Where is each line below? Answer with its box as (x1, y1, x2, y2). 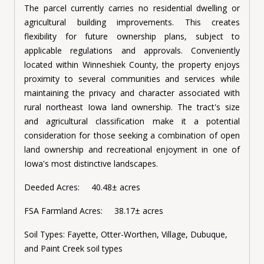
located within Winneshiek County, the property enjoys (24, 59, 240, 71)
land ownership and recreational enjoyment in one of (24, 144, 240, 156)
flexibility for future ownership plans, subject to (24, 31, 240, 42)
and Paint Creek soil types (24, 243, 123, 255)
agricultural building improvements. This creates (24, 16, 240, 28)
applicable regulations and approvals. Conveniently (24, 45, 240, 57)
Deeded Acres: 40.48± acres (24, 181, 140, 193)
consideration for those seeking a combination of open (24, 130, 240, 141)
